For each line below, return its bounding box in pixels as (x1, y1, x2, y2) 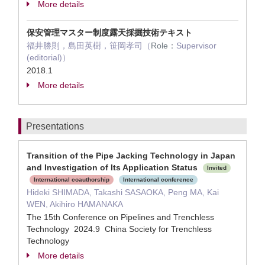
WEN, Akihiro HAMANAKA (27, 199, 123, 209)
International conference (123, 176, 193, 183)
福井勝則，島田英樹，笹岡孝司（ (27, 41, 151, 50)
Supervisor (176, 41, 216, 50)
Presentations (26, 121, 84, 131)
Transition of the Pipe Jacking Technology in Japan (27, 151, 235, 160)
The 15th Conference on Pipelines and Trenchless (27, 212, 214, 222)
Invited (207, 164, 227, 172)
